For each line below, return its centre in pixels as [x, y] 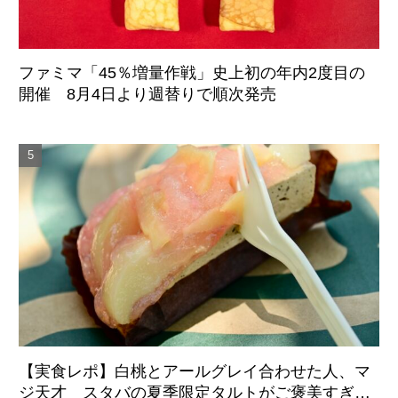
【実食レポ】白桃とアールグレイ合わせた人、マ [195, 371]
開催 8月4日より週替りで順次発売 [147, 94]
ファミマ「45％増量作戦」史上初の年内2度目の [192, 72]
